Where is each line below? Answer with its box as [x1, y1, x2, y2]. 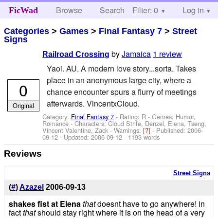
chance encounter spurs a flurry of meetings [46, 86, 197, 97]
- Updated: [58, 132, 91, 142]
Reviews [4, 148, 42, 159]
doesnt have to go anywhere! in [95, 198, 205, 210]
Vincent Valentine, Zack [42, 125, 109, 135]
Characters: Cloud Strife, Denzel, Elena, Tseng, [74, 118, 207, 128]
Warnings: [114, 125, 144, 135]
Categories [4, 26, 50, 36]
